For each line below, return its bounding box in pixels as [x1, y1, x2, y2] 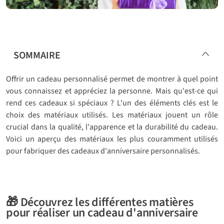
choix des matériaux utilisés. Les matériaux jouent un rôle [6, 109, 218, 120]
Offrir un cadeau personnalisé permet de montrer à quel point [6, 73, 218, 84]
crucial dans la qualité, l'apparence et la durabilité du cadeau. [6, 121, 218, 132]
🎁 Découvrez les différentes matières [6, 193, 193, 211]
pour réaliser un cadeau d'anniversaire [6, 203, 198, 221]
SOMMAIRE [13, 48, 60, 62]
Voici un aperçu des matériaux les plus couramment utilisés [6, 133, 218, 144]
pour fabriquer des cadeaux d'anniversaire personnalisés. [6, 145, 200, 156]
